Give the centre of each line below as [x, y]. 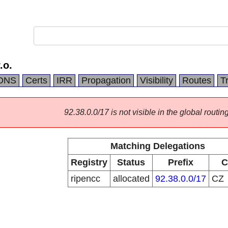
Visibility [156, 80]
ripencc [85, 179]
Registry [89, 162]
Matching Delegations [158, 146]
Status [131, 162]
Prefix [180, 162]
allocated [131, 179]
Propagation [106, 80]
